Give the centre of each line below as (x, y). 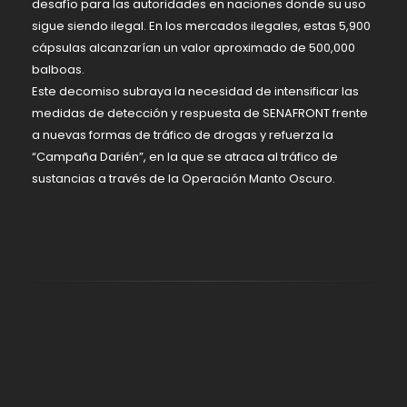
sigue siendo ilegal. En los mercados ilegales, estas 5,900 (201, 25)
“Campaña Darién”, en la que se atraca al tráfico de (185, 156)
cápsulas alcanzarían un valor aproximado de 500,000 (194, 47)
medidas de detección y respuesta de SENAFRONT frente (200, 113)
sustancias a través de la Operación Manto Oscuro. (184, 178)
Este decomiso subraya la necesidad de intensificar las (195, 91)
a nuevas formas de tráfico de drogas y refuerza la (183, 134)
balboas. (58, 69)
